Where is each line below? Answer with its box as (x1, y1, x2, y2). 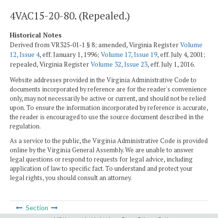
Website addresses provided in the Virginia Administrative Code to (10, 76, 197, 85)
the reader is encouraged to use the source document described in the (10, 113, 204, 122)
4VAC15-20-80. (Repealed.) (10, 8, 130, 22)
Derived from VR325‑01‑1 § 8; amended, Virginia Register (10, 40, 180, 49)
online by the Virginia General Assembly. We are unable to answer (10, 145, 194, 154)
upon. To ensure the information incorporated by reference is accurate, (10, 104, 208, 112)
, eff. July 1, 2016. (147, 59, 195, 69)
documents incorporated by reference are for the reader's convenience (10, 85, 207, 94)
